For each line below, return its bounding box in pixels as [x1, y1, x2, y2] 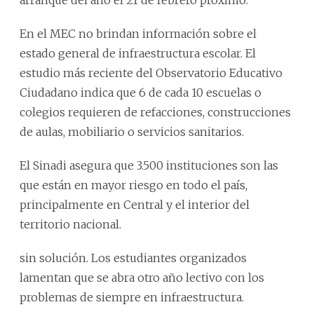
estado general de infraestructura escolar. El [20, 46, 256, 60]
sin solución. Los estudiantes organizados [20, 251, 247, 265]
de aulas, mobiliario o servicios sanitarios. [20, 125, 244, 139]
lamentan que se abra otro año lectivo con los [20, 271, 264, 285]
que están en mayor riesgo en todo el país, [20, 178, 247, 192]
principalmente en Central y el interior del [20, 198, 250, 212]
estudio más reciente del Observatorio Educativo [20, 66, 282, 80]
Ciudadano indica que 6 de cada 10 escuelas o [20, 86, 261, 100]
